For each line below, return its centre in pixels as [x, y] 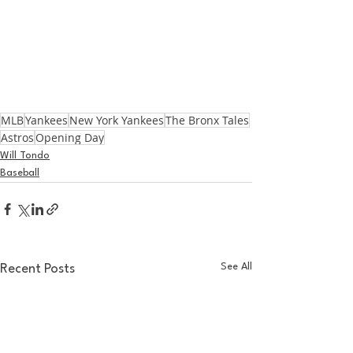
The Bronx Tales [207, 120]
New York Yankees [117, 120]
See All [236, 267]
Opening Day [70, 137]
